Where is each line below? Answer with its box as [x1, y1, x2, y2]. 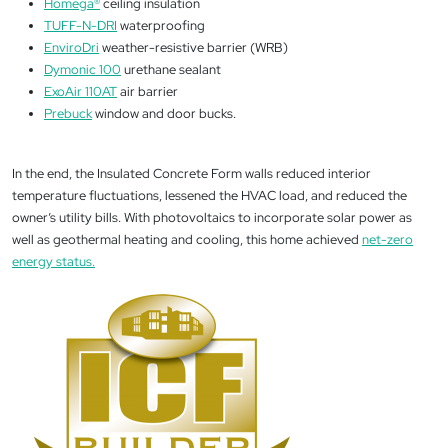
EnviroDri [44, 38, 99, 56]
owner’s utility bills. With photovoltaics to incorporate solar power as [12, 208, 412, 226]
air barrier [117, 82, 178, 100]
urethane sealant [121, 60, 221, 78]
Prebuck [44, 104, 92, 122]
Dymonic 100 [44, 60, 121, 78]
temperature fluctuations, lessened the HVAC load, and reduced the [12, 186, 407, 204]
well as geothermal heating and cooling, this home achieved [12, 230, 362, 248]
